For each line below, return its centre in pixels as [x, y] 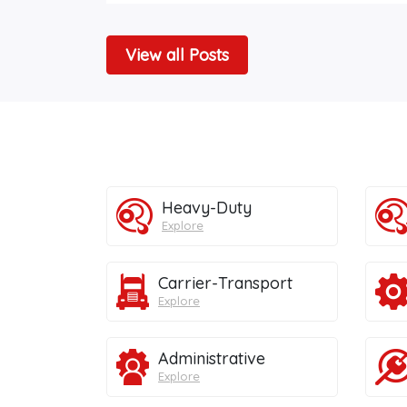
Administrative [212, 358]
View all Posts [177, 55]
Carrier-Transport [225, 283]
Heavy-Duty [207, 207]
